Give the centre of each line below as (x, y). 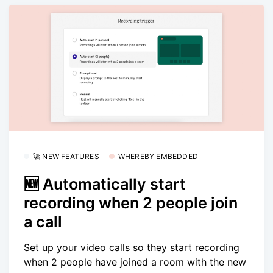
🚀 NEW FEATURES (66, 157)
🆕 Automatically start (105, 184)
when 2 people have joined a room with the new (135, 262)
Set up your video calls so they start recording (132, 248)
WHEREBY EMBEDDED (158, 157)
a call (43, 222)
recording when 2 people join (131, 203)
